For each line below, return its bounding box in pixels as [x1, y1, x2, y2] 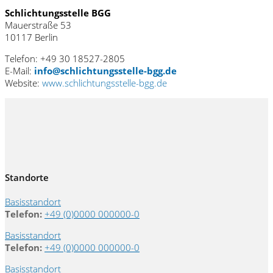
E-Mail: [5, 64, 34, 77]
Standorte [5, 171, 49, 183]
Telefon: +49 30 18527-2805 [5, 52, 125, 65]
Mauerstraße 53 [5, 18, 71, 31]
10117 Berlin [5, 30, 58, 43]
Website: [5, 76, 42, 89]
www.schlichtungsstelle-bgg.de [42, 76, 167, 89]
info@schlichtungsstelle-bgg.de [34, 64, 177, 77]
